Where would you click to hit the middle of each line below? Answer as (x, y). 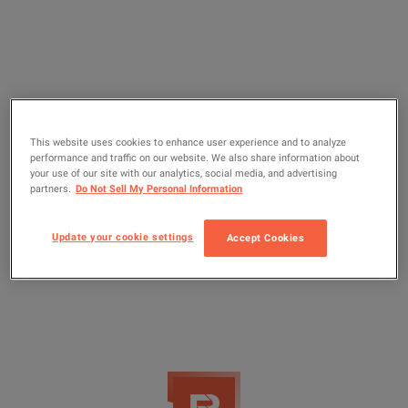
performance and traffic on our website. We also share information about (195, 158)
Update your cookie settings (123, 237)
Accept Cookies (265, 238)
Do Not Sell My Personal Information (159, 189)
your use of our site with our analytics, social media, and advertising (184, 173)
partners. (51, 189)
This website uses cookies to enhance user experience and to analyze (189, 143)
